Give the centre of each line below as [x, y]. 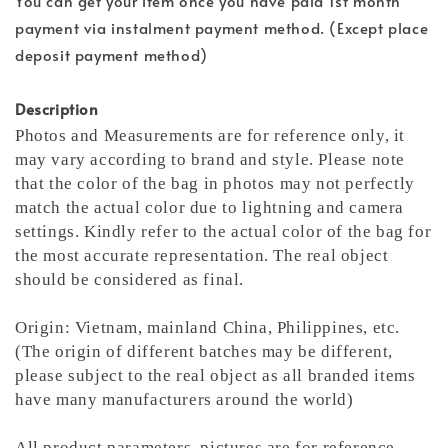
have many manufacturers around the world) [184, 399]
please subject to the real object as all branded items [215, 375]
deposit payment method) [111, 54]
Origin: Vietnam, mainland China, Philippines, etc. [208, 327]
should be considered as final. [130, 279]
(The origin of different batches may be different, [204, 351]
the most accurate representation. [144, 255]
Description [57, 108]
